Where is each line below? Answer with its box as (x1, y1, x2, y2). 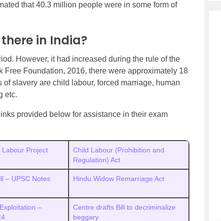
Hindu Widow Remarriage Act (73, 175, 166, 183)
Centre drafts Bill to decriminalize (73, 203, 176, 211)
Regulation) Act (73, 156, 120, 164)
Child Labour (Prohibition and (73, 146, 164, 154)
